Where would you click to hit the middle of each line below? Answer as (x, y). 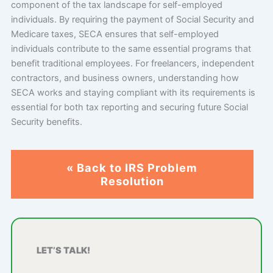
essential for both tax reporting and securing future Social (129, 107)
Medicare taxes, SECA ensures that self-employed (115, 34)
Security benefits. (46, 122)
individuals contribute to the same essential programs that (131, 48)
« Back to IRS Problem (132, 167)
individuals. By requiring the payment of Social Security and (132, 19)
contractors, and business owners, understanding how (125, 78)
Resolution (132, 181)
